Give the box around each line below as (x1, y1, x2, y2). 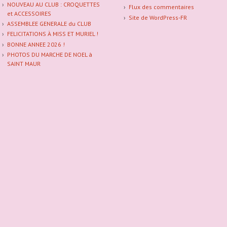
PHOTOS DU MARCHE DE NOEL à (7, 51, 92, 59)
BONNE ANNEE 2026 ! (7, 40, 65, 48)
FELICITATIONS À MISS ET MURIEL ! (7, 30, 98, 38)
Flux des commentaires (128, 3, 194, 11)
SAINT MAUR (7, 60, 41, 68)
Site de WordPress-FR (128, 13, 187, 21)
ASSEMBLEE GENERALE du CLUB (7, 19, 91, 27)
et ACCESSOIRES (7, 9, 51, 17)
